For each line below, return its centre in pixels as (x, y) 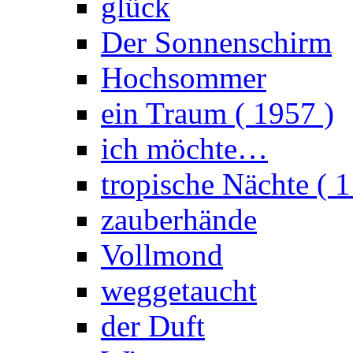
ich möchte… (184, 149)
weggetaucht (179, 290)
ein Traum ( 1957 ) (217, 113)
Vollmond (162, 255)
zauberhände (179, 219)
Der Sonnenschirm (216, 42)
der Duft (153, 326)
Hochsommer (184, 78)
